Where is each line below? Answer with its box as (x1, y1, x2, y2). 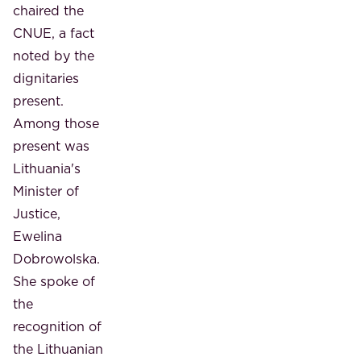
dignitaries (13, 68, 79, 87)
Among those (13, 114, 99, 132)
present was (13, 136, 89, 155)
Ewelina (13, 226, 62, 245)
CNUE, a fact (13, 23, 94, 42)
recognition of (13, 317, 102, 335)
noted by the (13, 46, 94, 64)
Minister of (13, 181, 79, 200)
